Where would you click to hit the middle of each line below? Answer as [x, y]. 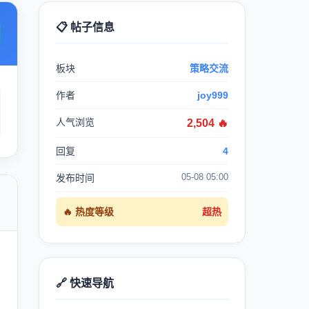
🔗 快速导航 [85, 283]
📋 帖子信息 [85, 27]
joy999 [213, 95]
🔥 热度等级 [88, 212]
